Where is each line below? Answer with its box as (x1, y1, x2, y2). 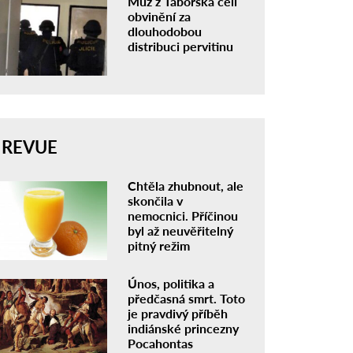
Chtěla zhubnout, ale (128, 177, 244, 193)
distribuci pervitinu (128, 39, 234, 54)
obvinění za (128, 9, 191, 24)
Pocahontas (128, 335, 194, 351)
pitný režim (128, 237, 191, 253)
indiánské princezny (128, 320, 240, 336)
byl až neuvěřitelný (128, 222, 234, 238)
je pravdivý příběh (128, 305, 229, 321)
